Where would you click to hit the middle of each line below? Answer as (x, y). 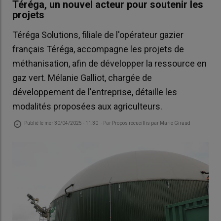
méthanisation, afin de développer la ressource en (110, 64)
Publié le (34, 123)
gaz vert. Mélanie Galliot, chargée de (82, 78)
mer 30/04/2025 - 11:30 (71, 123)
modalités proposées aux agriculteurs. (87, 107)
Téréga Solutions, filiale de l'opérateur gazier (98, 35)
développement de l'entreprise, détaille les (95, 92)
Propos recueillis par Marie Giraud (151, 123)
